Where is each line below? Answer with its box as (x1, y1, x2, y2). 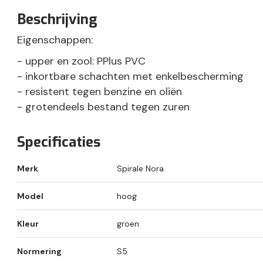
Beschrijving (17, 10, 97, 29)
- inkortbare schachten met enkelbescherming (17, 69, 244, 84)
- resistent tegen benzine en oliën (17, 85, 182, 99)
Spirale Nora (117, 163, 164, 174)
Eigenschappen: (17, 33, 93, 48)
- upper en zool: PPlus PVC (17, 54, 146, 69)
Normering (17, 246, 62, 257)
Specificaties (17, 133, 100, 152)
